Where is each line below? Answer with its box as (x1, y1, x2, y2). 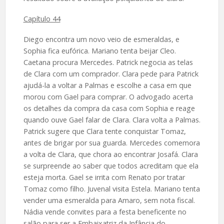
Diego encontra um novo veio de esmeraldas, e (23, 34, 179, 44)
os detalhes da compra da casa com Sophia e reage (23, 103, 195, 113)
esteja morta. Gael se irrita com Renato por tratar (23, 172, 185, 182)
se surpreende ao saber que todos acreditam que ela (23, 161, 198, 171)
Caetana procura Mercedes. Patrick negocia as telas (23, 57, 193, 67)
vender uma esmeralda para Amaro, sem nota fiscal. (23, 195, 195, 205)
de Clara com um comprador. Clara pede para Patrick (23, 69, 198, 79)
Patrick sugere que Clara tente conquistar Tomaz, (23, 126, 186, 136)
